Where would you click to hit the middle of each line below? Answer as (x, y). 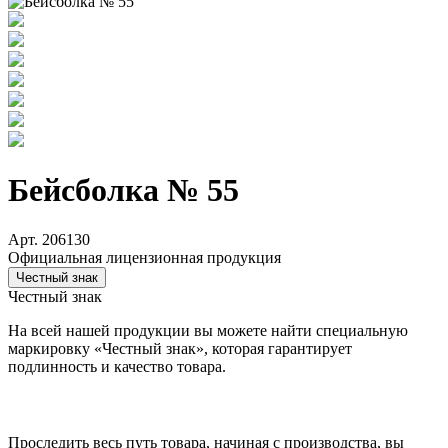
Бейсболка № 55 (123, 190)
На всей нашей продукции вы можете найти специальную (208, 330)
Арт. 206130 (49, 239)
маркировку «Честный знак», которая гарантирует (180, 348)
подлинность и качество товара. (117, 366)
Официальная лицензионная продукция (144, 257)
